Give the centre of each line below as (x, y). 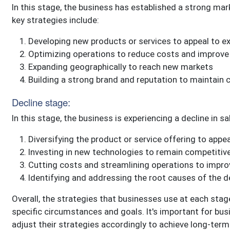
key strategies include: (55, 20)
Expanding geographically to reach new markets (120, 67)
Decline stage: (41, 102)
